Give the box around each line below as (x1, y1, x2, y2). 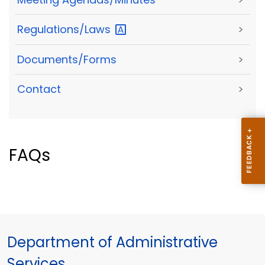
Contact (17, 82, 61, 97)
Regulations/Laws (17, 22, 114, 37)
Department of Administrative (7, 232, 218, 253)
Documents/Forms (17, 51, 117, 67)
